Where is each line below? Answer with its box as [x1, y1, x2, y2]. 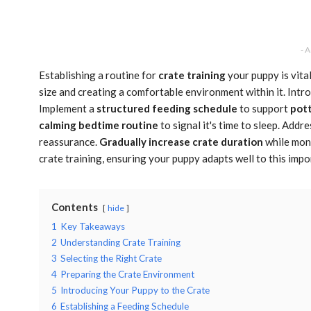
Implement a [39, 101, 96, 115]
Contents [51, 200, 98, 213]
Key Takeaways [60, 220, 125, 232]
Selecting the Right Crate [60, 252, 162, 264]
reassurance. [39, 135, 99, 148]
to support [237, 101, 290, 115]
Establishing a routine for [39, 68, 158, 81]
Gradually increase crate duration [99, 135, 263, 148]
